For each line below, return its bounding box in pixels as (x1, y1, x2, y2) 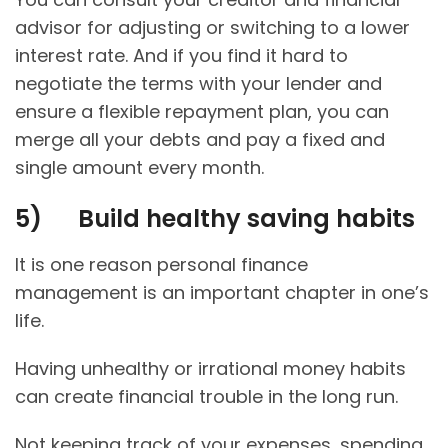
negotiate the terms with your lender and (15, 71, 382, 97)
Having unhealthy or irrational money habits (15, 356, 406, 382)
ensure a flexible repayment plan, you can (15, 99, 389, 125)
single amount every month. (15, 155, 269, 181)
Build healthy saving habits (78, 202, 415, 236)
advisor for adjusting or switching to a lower (15, 15, 410, 41)
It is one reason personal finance (15, 252, 308, 278)
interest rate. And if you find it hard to (15, 43, 348, 69)
